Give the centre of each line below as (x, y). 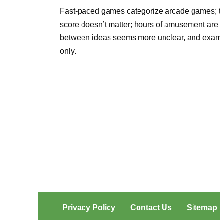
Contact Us (151, 207)
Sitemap (202, 207)
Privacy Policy (89, 207)
